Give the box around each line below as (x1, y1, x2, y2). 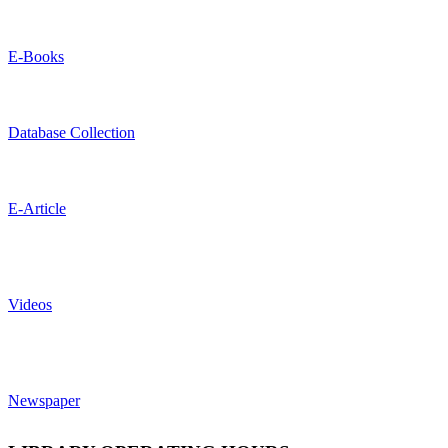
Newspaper (8, 391, 80, 409)
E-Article (8, 199, 66, 217)
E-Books (8, 47, 64, 65)
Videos (8, 295, 52, 313)
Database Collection (8, 123, 135, 141)
